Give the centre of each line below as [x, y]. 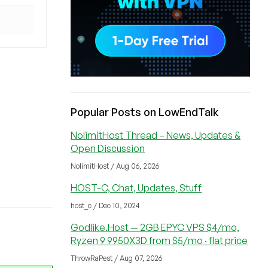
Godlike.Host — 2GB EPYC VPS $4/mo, [155, 227]
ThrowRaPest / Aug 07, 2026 [116, 258]
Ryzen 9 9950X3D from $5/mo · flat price [159, 240]
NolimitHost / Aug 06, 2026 [115, 166]
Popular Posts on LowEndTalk [145, 112]
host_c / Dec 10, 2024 [105, 205]
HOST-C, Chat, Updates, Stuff [136, 188]
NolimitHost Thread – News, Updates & [156, 135]
